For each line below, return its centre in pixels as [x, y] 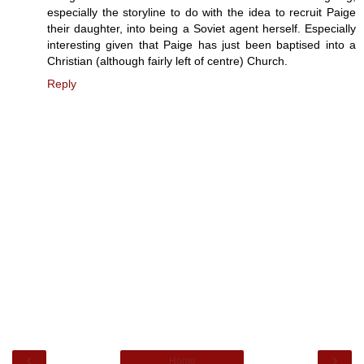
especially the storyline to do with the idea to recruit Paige [201, 12]
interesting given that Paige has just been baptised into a [201, 44]
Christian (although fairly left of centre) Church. [167, 61]
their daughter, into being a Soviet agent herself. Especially [201, 28]
